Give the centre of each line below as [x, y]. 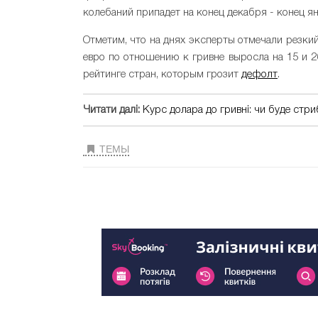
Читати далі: [111, 110]
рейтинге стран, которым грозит [162, 75]
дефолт [259, 75]
